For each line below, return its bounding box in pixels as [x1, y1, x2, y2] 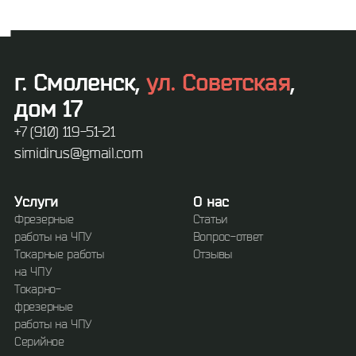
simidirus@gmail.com [14, 145, 143, 161]
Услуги [14, 193, 58, 209]
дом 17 [14, 95, 82, 121]
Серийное [14, 335, 64, 348]
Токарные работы [14, 247, 104, 261]
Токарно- [14, 282, 61, 296]
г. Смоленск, [14, 68, 147, 95]
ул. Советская [146, 68, 290, 95]
